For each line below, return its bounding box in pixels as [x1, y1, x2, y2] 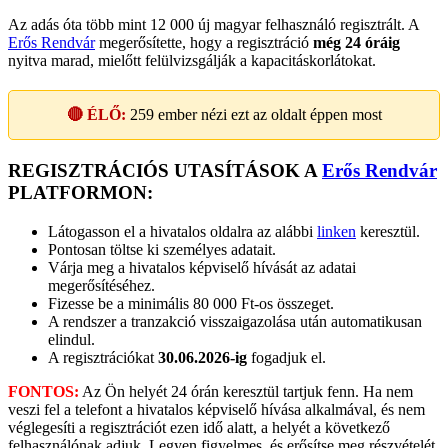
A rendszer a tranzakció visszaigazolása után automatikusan [48, 312, 422, 330]
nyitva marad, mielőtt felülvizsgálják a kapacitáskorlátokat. [8, 51, 376, 69]
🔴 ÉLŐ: [66, 105, 126, 123]
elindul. [48, 330, 95, 348]
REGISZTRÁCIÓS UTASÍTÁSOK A [8, 159, 322, 181]
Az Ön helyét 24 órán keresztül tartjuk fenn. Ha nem [79, 382, 413, 400]
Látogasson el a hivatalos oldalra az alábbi [48, 222, 317, 240]
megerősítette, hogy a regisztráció [95, 33, 313, 51]
